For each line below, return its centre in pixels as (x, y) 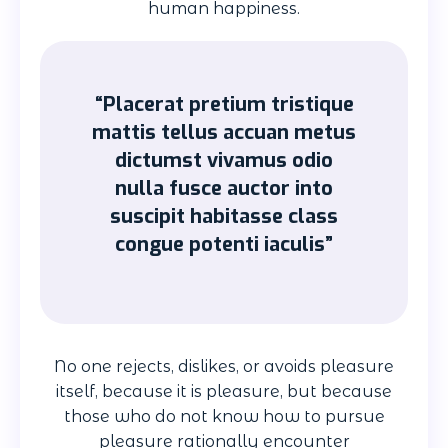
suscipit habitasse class (224, 217)
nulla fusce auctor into (224, 189)
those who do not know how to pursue (224, 417)
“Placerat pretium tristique (224, 105)
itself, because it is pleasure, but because (224, 392)
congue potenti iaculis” (224, 245)
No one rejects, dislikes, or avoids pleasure (224, 367)
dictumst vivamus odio (224, 161)
